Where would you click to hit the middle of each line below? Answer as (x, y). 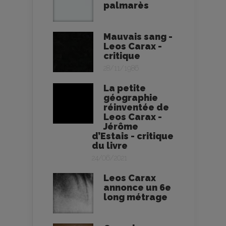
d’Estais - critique (133, 136)
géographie (131, 97)
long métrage (135, 197)
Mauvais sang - (138, 36)
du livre (110, 145)
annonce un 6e (137, 187)
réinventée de (136, 107)
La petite (125, 88)
